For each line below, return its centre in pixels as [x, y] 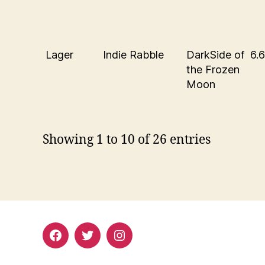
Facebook [79, 242]
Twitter [104, 242]
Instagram [143, 242]
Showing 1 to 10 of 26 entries [127, 140]
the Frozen [213, 69]
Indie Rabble [133, 54]
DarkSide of [215, 54]
